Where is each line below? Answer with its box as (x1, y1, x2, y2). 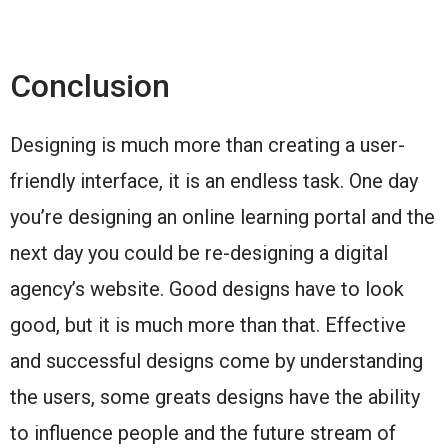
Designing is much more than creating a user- (10, 133, 405, 158)
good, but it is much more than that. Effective (10, 313, 406, 338)
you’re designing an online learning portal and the (10, 205, 435, 230)
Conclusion (10, 67, 170, 106)
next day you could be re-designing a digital (10, 241, 388, 266)
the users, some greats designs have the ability (10, 385, 420, 410)
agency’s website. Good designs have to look (10, 277, 404, 302)
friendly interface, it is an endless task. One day (10, 169, 418, 194)
